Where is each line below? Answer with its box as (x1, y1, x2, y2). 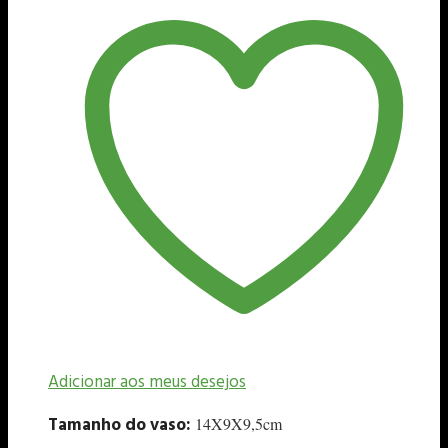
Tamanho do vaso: (48, 411, 191, 439)
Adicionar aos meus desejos (48, 368, 246, 396)
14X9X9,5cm (195, 412, 282, 434)
